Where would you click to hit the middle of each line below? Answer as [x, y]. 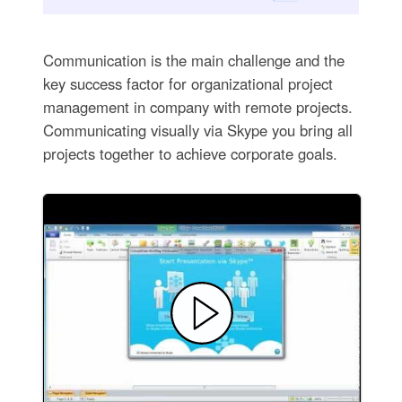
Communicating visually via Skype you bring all [197, 131]
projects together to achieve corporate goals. [190, 154]
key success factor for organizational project [188, 84]
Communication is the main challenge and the [193, 61]
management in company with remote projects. [197, 107]
